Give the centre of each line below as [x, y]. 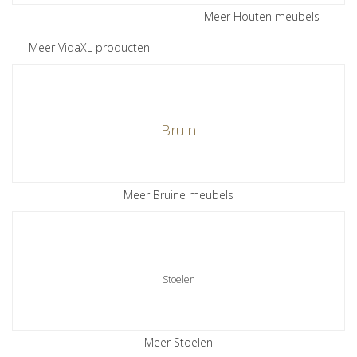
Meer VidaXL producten [89, 47]
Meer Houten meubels [262, 16]
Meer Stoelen [178, 342]
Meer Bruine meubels [178, 195]
